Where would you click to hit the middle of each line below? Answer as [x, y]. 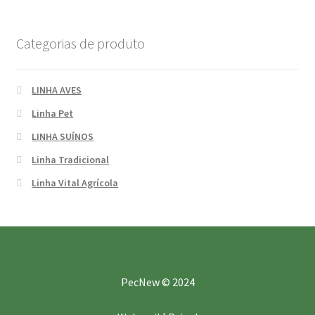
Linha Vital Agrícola [75, 182]
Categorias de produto [80, 44]
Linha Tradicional [71, 159]
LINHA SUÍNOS [63, 136]
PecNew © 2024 [157, 282]
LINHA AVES [57, 90]
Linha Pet [53, 113]
